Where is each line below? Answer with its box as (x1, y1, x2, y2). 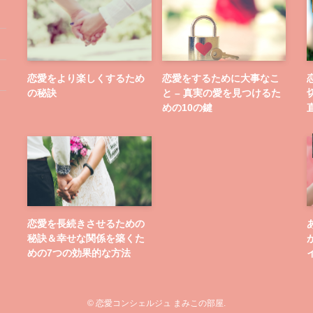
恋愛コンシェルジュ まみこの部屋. (94, 298, 226, 309)
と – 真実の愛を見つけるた (161, 87, 281, 99)
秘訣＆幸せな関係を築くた (27, 232, 145, 244)
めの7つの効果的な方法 (27, 247, 131, 259)
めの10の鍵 (161, 101, 212, 113)
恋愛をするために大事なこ (161, 72, 279, 84)
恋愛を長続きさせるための (27, 217, 145, 229)
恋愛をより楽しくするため (27, 72, 145, 84)
